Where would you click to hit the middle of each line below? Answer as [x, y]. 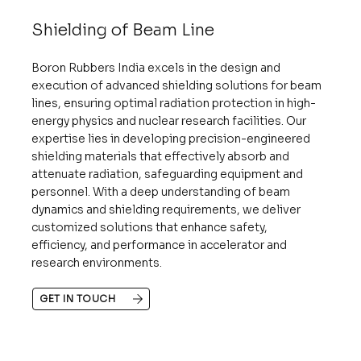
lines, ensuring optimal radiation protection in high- [174, 103]
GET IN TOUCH [78, 298]
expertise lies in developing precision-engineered [171, 138]
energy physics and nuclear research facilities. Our [169, 120]
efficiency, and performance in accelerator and [160, 245]
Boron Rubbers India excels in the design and [156, 67]
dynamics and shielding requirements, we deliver [166, 209]
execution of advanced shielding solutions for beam [177, 85]
